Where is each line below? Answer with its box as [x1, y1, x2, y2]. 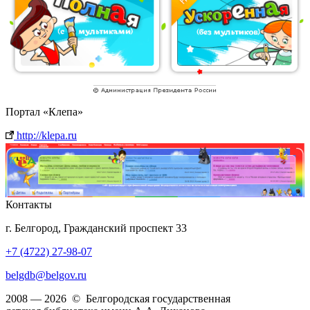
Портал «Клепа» [6, 105, 83, 118]
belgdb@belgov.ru [6, 269, 86, 282]
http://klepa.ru [14, 129, 77, 141]
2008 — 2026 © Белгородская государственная [6, 293, 230, 305]
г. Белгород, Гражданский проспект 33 [6, 222, 187, 235]
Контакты [6, 199, 52, 211]
